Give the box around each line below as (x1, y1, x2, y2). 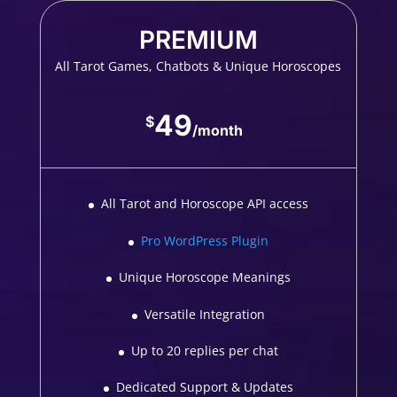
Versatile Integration (144, 305, 265, 323)
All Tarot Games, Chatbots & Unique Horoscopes (55, 58, 342, 75)
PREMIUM (138, 25, 258, 56)
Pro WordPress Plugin (140, 231, 269, 249)
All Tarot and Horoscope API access (100, 195, 308, 213)
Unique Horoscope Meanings (118, 269, 291, 286)
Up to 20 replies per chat (130, 341, 278, 359)
